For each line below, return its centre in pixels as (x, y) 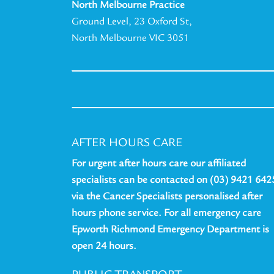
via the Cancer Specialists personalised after (167, 197)
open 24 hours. (104, 246)
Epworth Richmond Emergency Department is (170, 230)
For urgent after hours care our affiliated (159, 164)
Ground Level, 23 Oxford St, (132, 22)
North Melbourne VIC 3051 (130, 38)
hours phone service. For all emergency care (166, 213)
